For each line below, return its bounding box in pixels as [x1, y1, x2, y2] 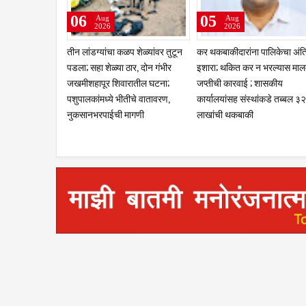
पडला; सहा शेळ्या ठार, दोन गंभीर [67, 59, 171, 74]
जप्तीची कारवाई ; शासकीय [197, 75, 283, 89]
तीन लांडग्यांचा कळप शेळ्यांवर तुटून [67, 44, 182, 58]
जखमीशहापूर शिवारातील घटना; [67, 75, 169, 89]
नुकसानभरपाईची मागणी [67, 107, 144, 121]
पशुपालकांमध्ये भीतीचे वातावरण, [67, 91, 170, 105]
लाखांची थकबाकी [197, 107, 253, 121]
